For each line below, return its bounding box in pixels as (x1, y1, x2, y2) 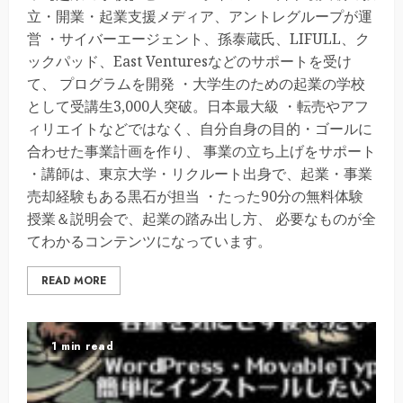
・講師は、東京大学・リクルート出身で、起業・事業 (27, 164, 372, 184)
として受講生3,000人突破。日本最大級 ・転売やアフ (27, 96, 369, 116)
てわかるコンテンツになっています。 (27, 231, 272, 251)
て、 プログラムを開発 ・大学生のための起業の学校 (27, 74, 365, 94)
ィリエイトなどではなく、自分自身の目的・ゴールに (27, 119, 372, 139)
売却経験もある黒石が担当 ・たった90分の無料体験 (27, 186, 363, 206)
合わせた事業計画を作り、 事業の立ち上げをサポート (27, 141, 376, 161)
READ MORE (41, 273, 106, 289)
